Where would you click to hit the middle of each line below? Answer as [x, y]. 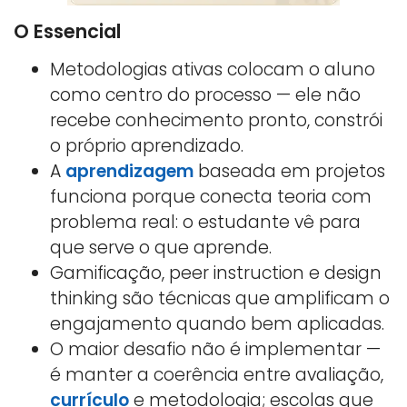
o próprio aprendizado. [147, 145]
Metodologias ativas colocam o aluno [213, 69]
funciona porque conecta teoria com [211, 196]
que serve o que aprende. [161, 247]
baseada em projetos [289, 171]
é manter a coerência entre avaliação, [217, 374]
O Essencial [67, 31]
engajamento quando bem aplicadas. [217, 323]
